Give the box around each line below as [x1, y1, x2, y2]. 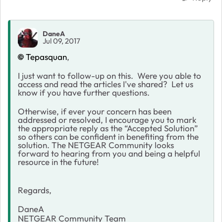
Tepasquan [26, 51, 67, 62]
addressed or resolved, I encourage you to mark [18, 114, 196, 125]
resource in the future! [18, 156, 99, 167]
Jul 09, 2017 [43, 36, 80, 46]
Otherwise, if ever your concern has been [18, 106, 171, 116]
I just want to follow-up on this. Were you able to [18, 70, 201, 81]
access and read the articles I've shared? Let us [18, 78, 193, 89]
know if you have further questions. [18, 87, 150, 98]
